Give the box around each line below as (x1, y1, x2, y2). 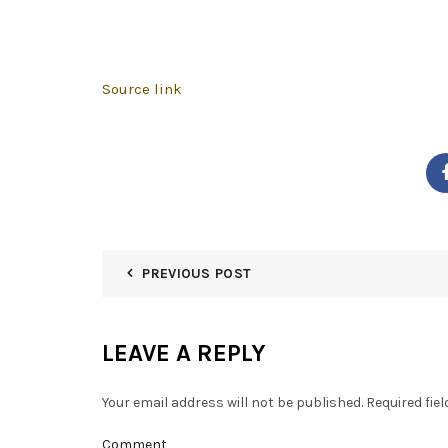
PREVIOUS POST (142, 265, 252, 283)
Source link (102, 80, 182, 99)
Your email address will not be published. (102, 394, 363, 412)
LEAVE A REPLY (102, 339, 266, 368)
